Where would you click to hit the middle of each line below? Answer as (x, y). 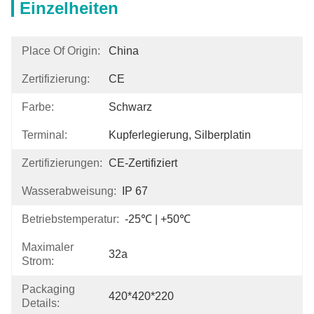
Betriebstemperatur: (70, 219)
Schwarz (130, 107)
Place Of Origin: (61, 51)
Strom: (38, 261)
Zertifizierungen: (62, 163)
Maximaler (48, 247)
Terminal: (45, 135)
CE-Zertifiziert (143, 163)
